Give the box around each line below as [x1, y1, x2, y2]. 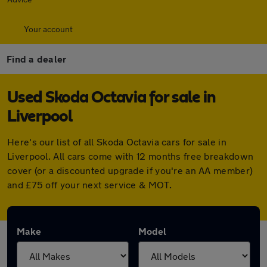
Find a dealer [7, 53, 67, 64]
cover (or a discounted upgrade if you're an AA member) [7, 164, 253, 176]
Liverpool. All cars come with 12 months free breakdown [7, 150, 254, 162]
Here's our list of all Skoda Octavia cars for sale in [7, 136, 226, 147]
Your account [24, 24, 73, 34]
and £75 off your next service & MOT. [7, 179, 172, 190]
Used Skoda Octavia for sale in [7, 89, 216, 106]
